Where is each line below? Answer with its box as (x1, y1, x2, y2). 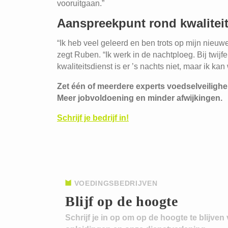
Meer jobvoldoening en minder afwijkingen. (57, 94, 222, 102)
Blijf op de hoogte (65, 193, 178, 209)
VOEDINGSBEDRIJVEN (74, 179, 158, 187)
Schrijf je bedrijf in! (57, 113, 129, 122)
